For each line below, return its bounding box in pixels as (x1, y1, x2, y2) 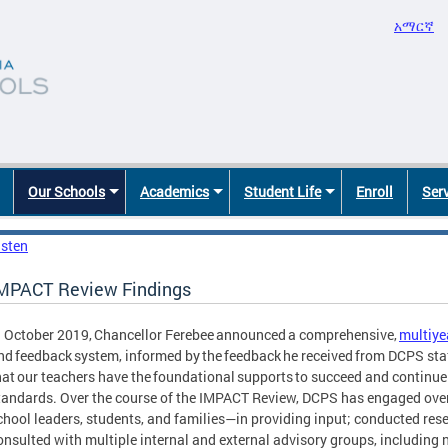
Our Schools (28, 182, 105, 202)
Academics (140, 182, 209, 202)
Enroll (356, 182, 393, 202)
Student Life (244, 182, 321, 202)
